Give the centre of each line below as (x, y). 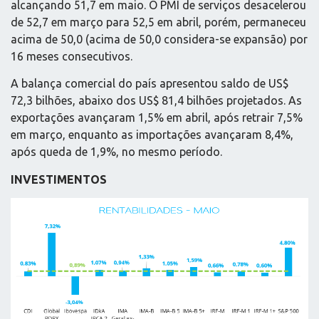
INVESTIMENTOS (59, 179)
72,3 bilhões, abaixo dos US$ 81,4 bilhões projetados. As (156, 101)
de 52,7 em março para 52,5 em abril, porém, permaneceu (158, 22)
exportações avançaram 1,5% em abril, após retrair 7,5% (157, 118)
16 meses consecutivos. (72, 56)
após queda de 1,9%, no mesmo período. (116, 152)
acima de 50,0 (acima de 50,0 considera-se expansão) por (159, 39)
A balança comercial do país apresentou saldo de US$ (150, 84)
